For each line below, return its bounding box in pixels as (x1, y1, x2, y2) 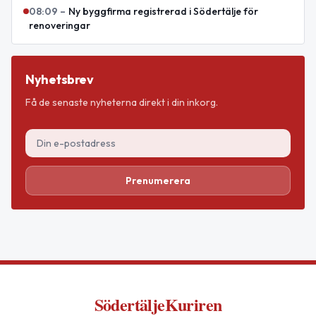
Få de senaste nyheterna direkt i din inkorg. (25, 95, 218, 109)
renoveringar (29, 18, 90, 32)
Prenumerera (126, 174, 190, 187)
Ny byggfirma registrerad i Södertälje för (68, 4, 258, 18)
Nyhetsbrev (25, 71, 94, 87)
